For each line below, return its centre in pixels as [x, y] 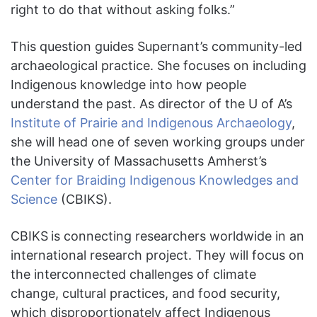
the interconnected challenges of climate [133, 275]
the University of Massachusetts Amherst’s [139, 161]
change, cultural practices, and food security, [145, 294]
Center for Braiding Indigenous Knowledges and [155, 180]
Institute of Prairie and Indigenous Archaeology [151, 123]
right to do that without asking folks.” [123, 10]
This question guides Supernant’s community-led [156, 47]
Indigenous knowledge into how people [128, 85]
